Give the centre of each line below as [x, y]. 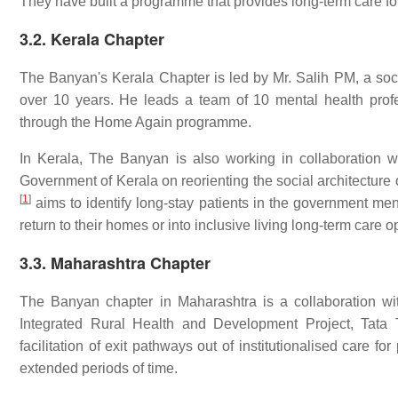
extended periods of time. [99, 368]
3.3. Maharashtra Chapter [115, 263]
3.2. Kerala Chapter [92, 39]
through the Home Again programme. [135, 122]
